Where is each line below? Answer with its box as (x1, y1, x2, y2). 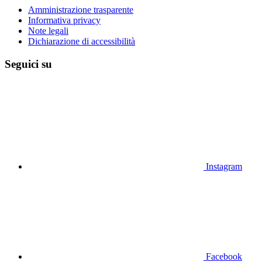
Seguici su (5, 57, 52, 70)
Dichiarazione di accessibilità (28, 36, 135, 47)
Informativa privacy (28, 15, 101, 26)
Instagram (206, 161, 242, 171)
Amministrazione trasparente (28, 5, 133, 15)
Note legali (28, 26, 68, 36)
